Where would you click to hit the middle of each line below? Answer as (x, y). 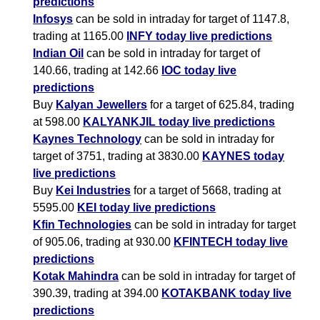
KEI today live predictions (147, 208)
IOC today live (199, 71)
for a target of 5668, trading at (206, 191)
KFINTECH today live (231, 242)
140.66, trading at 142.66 (97, 71)
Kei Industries (94, 191)
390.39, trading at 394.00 (97, 294)
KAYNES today (244, 156)
